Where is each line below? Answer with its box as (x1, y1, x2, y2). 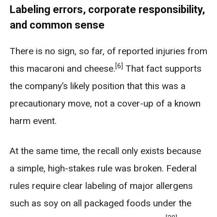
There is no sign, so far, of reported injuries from (10, 46, 207, 57)
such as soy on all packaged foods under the (10, 198, 191, 209)
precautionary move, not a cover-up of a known (10, 98, 201, 109)
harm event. (10, 115, 57, 126)
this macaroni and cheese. (10, 63, 115, 74)
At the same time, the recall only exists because (10, 145, 201, 156)
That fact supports (123, 63, 201, 74)
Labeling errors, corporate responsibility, (10, 3, 205, 15)
